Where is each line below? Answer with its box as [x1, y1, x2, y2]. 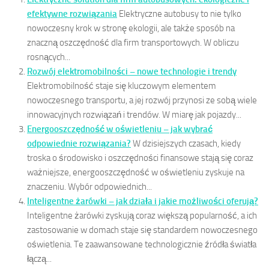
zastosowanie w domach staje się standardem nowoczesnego [27, 224, 258, 235]
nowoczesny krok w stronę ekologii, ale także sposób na [27, 22, 235, 34]
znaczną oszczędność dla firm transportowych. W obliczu [27, 37, 239, 48]
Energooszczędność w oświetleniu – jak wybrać [27, 123, 213, 134]
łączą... [27, 253, 52, 264]
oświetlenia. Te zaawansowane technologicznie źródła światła [27, 238, 256, 250]
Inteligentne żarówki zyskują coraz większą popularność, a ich [27, 210, 257, 221]
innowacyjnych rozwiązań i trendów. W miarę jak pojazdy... [27, 109, 241, 120]
